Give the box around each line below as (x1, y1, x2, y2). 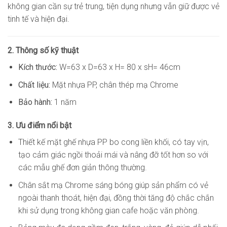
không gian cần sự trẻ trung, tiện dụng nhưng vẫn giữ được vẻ (8, 2, 219, 12)
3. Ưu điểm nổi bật (8, 120, 71, 130)
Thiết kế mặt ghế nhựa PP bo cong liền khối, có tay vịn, (18, 137, 209, 147)
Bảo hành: (18, 97, 52, 107)
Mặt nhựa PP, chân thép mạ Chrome (52, 80, 178, 90)
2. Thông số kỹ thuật (8, 45, 79, 55)
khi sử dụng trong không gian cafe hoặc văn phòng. (18, 205, 199, 215)
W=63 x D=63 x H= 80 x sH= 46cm (59, 62, 180, 72)
